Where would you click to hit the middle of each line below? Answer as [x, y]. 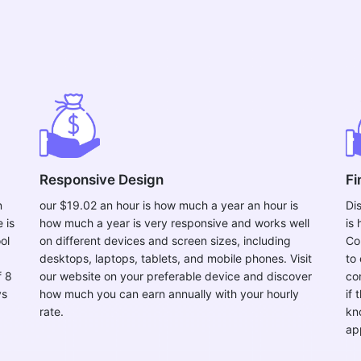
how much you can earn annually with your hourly [169, 294]
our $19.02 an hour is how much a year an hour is [169, 205]
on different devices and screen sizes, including [165, 241]
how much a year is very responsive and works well [174, 223]
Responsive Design [102, 180]
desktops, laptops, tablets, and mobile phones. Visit [176, 258]
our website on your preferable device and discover [176, 276]
